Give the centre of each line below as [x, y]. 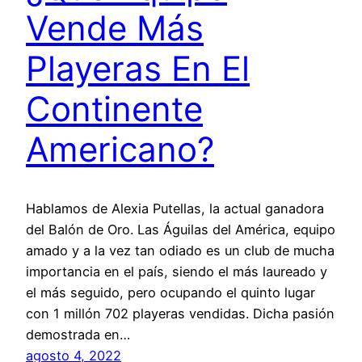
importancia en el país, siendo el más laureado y [177, 271]
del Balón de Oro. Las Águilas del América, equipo [181, 229]
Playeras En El [138, 69]
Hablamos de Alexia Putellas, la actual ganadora [175, 208]
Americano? [120, 149]
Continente [114, 109]
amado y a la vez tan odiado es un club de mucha [180, 250]
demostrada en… [78, 334]
